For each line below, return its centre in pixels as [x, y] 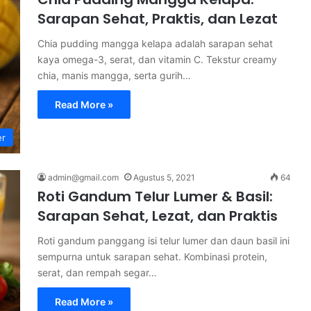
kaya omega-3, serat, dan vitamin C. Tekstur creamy [157, 59]
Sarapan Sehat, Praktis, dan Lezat [158, 19]
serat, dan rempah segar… [97, 272]
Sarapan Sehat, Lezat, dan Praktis [158, 216]
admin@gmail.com [83, 177]
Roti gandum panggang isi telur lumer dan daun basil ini [163, 241]
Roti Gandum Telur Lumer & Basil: [155, 196]
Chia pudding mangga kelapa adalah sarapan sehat [155, 43]
